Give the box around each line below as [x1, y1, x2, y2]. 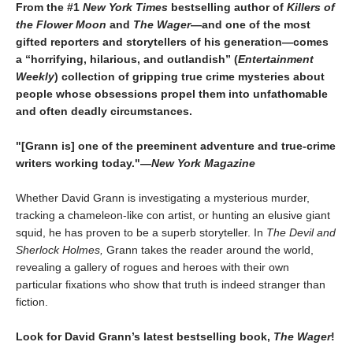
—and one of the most [191, 17, 310, 31]
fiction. [16, 295, 48, 308]
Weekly [16, 69, 54, 83]
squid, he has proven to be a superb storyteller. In [16, 225, 266, 239]
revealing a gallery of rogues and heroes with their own [16, 260, 289, 273]
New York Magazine [151, 156, 255, 169]
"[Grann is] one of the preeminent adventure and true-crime [16, 139, 336, 152]
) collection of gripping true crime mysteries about [54, 69, 325, 83]
